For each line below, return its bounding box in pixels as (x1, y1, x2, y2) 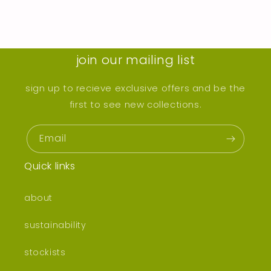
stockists (24, 246, 66, 259)
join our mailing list (76, 51, 195, 69)
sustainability (24, 219, 87, 232)
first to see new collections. (69, 98, 202, 111)
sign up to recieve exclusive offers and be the (25, 82, 246, 95)
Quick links (24, 159, 76, 174)
